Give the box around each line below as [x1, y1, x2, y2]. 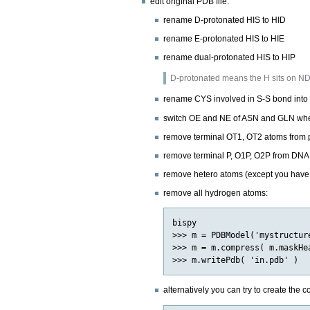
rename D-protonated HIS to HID [163, 15, 286, 25]
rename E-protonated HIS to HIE [163, 34, 284, 44]
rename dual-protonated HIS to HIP [163, 53, 295, 63]
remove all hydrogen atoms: [163, 188, 268, 198]
